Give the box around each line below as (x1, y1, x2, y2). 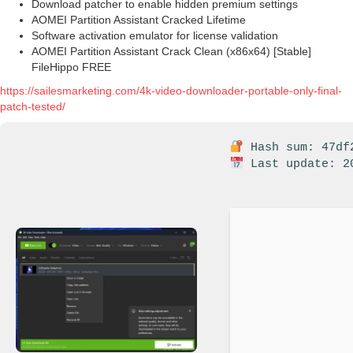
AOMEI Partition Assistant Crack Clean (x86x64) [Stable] (32, 45, 311, 58)
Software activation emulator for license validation (32, 29, 278, 43)
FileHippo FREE (32, 61, 111, 74)
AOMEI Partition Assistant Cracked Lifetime (32, 13, 246, 27)
